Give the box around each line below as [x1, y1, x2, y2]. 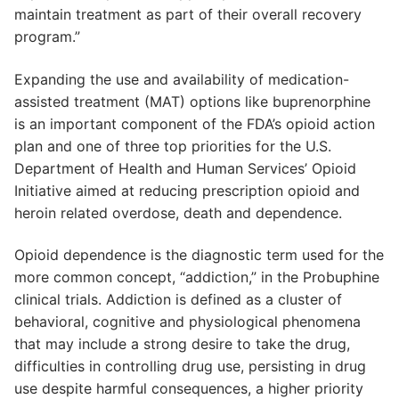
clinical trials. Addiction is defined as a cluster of [14, 290, 342, 309]
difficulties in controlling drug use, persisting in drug [14, 357, 366, 376]
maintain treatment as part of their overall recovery [14, 4, 362, 23]
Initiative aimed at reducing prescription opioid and [14, 181, 360, 199]
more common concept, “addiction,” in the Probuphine [14, 268, 379, 287]
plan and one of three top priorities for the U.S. [14, 136, 331, 155]
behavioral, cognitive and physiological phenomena [14, 313, 361, 331]
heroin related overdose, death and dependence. [14, 203, 342, 222]
